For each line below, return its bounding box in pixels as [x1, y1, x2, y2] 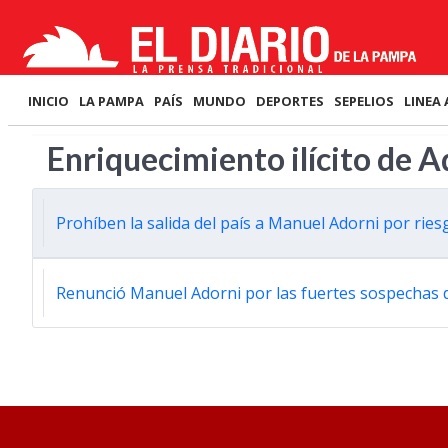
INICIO [28, 92, 69, 110]
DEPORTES [256, 92, 324, 110]
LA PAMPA [79, 92, 144, 110]
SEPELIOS [334, 92, 394, 110]
